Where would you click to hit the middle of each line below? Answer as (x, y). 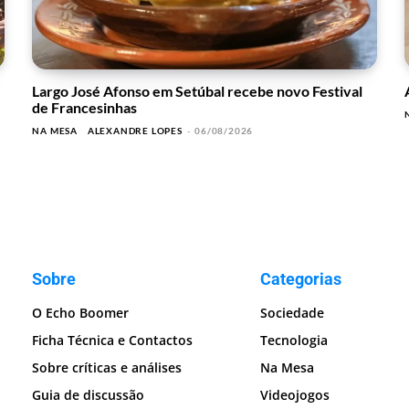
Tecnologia (294, 341)
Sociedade (293, 313)
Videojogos (295, 395)
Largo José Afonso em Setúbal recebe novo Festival (198, 91)
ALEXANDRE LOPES (135, 131)
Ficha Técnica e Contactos (113, 341)
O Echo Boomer (81, 313)
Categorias (301, 279)
